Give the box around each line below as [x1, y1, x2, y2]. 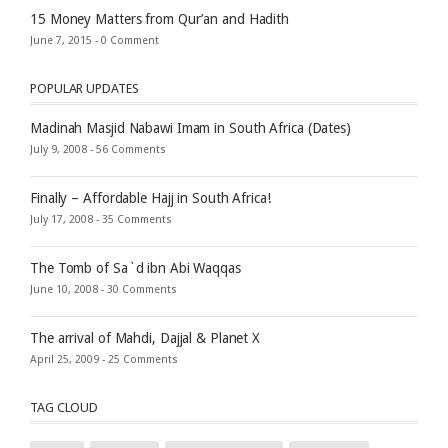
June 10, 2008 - [30, 282, 107, 296]
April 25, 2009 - [30, 352, 108, 366]
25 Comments [108, 352, 178, 366]
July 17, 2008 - [30, 212, 102, 226]
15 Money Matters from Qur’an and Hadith [30, 10, 290, 27]
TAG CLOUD [30, 399, 99, 415]
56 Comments [96, 142, 166, 156]
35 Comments [102, 212, 172, 226]
